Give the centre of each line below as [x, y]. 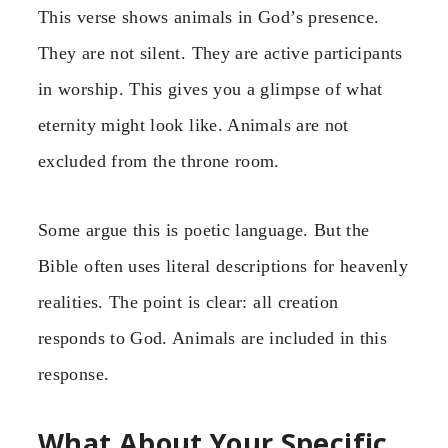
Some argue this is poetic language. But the [204, 229]
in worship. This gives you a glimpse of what [210, 89]
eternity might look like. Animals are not [193, 125]
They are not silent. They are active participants [220, 53]
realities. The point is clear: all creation [188, 301]
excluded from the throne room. [159, 161]
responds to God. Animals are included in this [213, 337]
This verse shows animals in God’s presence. [209, 17]
